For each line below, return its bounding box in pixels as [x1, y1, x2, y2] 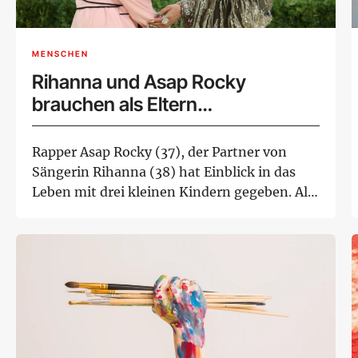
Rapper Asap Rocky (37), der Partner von [32, 144, 287, 161]
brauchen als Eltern [32, 93, 197, 117]
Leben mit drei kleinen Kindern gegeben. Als [32, 184, 314, 201]
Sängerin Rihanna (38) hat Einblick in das [32, 164, 296, 181]
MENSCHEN [32, 49, 89, 58]
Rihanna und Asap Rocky [32, 70, 246, 94]
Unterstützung [32, 115, 158, 139]
